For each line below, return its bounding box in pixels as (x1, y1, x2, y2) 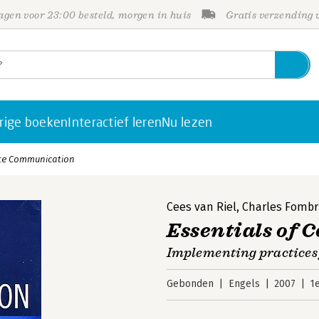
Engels (228, 278, 260, 290)
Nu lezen (162, 114, 213, 130)
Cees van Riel (167, 200, 236, 214)
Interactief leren (68, 114, 162, 130)
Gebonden (167, 278, 214, 290)
